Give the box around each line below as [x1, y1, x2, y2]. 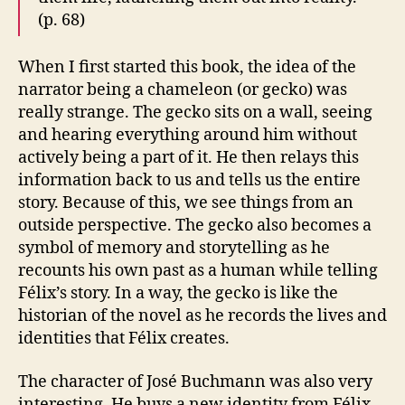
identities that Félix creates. [18, 328, 230, 349]
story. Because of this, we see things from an [18, 193, 353, 213]
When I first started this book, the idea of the [18, 57, 356, 78]
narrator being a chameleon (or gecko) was [18, 80, 347, 100]
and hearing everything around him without [18, 125, 357, 146]
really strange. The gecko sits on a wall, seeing [18, 102, 372, 123]
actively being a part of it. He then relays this [18, 147, 359, 168]
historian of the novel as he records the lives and [18, 306, 387, 326]
